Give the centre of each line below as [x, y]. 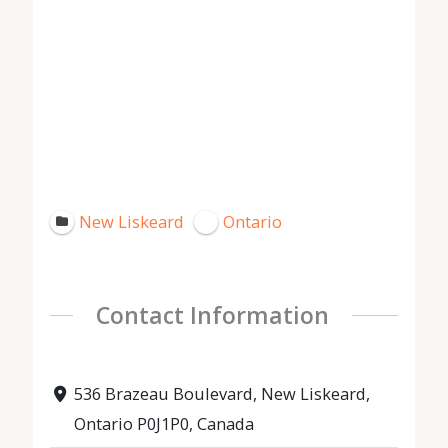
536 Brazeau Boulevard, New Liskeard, [221, 394]
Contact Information [212, 315]
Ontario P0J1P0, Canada [163, 424]
